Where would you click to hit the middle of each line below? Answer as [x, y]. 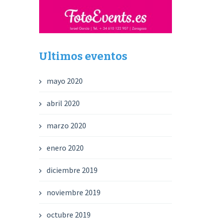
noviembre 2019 [74, 192]
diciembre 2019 [72, 170]
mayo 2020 [65, 81]
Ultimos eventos [83, 56]
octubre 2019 [69, 214]
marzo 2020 [67, 125]
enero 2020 [65, 147]
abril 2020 [63, 103]
